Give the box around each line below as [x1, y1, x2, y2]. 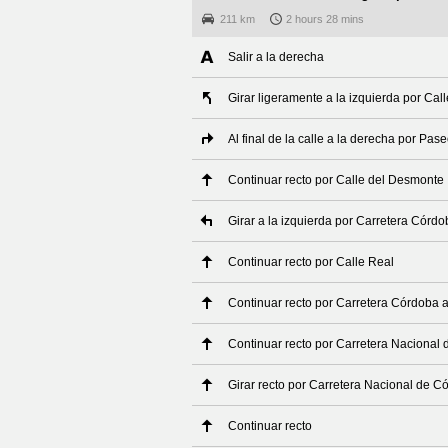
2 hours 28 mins [286, 13, 364, 25]
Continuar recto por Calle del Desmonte [228, 173, 444, 187]
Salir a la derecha [228, 50, 324, 64]
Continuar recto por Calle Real [228, 255, 394, 269]
